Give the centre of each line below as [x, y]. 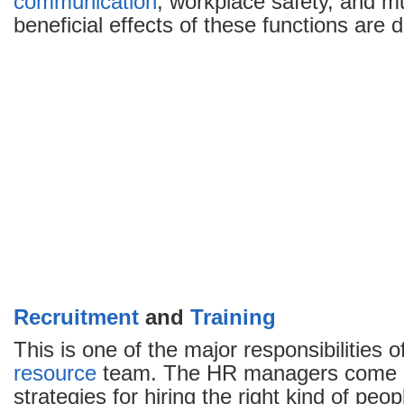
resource [55, 373]
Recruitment [76, 317]
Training [233, 317]
